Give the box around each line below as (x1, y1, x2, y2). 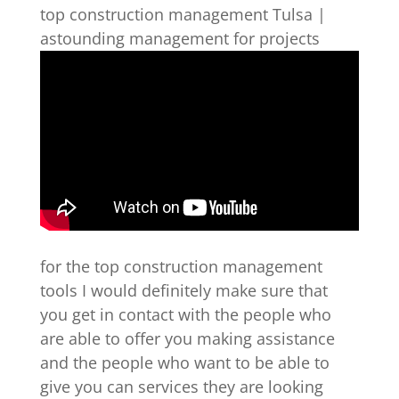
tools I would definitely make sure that (39, 279, 328, 301)
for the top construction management (39, 255, 322, 277)
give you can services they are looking (39, 375, 323, 397)
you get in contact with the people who (39, 303, 331, 325)
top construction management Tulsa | (39, 3, 326, 25)
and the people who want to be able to (39, 351, 330, 373)
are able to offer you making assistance (39, 327, 335, 349)
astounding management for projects (39, 27, 320, 49)
